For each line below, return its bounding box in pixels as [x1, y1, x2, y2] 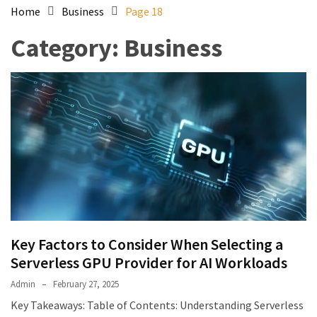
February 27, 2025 [53, 278, 119, 291]
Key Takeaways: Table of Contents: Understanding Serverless [11, 298, 304, 313]
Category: [11, 31, 124, 64]
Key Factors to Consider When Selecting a [11, 234, 283, 255]
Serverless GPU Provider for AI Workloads [11, 253, 287, 273]
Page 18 [125, 4, 163, 18]
